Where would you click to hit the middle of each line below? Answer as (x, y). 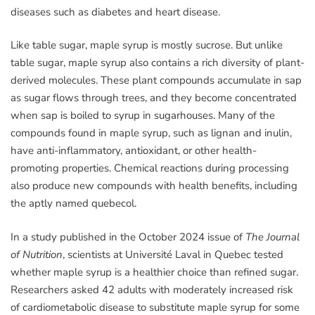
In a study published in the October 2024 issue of (128, 237)
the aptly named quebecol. (73, 204)
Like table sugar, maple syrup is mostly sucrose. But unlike (147, 45)
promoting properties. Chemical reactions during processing (150, 168)
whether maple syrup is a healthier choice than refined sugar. (154, 272)
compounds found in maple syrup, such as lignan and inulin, (151, 133)
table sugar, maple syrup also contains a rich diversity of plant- (157, 63)
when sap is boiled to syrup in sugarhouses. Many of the (143, 116)
